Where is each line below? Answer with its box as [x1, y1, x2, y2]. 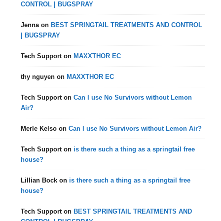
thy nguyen [21, 73, 55, 80]
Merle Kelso [21, 124, 57, 132]
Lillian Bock [21, 176, 58, 184]
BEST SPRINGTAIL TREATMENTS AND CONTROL [51, 21, 203, 29]
